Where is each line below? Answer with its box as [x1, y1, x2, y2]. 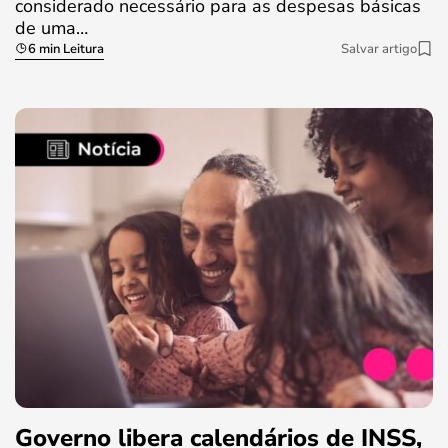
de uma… [15, 15, 88, 40]
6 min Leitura [28, 39, 104, 58]
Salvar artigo [341, 39, 417, 58]
